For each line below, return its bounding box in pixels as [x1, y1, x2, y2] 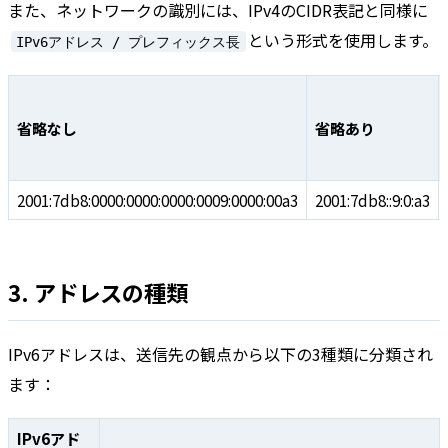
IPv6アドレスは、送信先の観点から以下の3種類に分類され [8, 341, 433, 366]
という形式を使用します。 [248, 28, 439, 53]
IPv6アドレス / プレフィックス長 [16, 33, 241, 50]
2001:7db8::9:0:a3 [315, 188, 430, 211]
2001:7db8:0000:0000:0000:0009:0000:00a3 [17, 188, 298, 211]
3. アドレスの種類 [8, 276, 188, 309]
